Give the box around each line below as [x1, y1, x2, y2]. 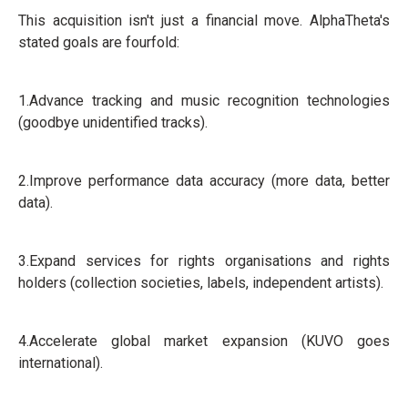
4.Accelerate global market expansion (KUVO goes [18, 332, 390, 351]
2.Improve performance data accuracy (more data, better [18, 172, 390, 190]
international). [18, 354, 103, 372]
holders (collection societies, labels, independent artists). [18, 274, 383, 292]
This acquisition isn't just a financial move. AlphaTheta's [18, 12, 390, 30]
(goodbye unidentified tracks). [18, 114, 208, 132]
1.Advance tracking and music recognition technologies [18, 92, 390, 110]
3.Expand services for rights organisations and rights [18, 252, 390, 270]
